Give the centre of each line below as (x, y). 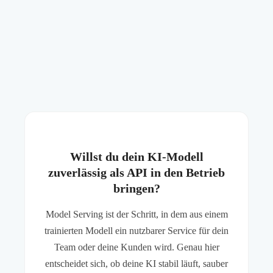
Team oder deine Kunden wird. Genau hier (136, 247)
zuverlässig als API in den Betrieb (136, 173)
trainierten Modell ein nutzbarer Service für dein (136, 231)
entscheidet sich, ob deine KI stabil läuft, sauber (136, 264)
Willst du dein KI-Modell (136, 157)
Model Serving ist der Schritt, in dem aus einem (136, 214)
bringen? (136, 189)
